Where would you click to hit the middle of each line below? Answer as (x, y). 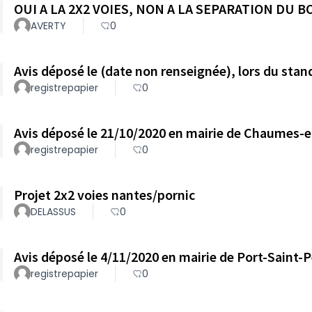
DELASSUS (53, 212)
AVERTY (48, 26)
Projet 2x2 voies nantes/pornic (104, 195)
